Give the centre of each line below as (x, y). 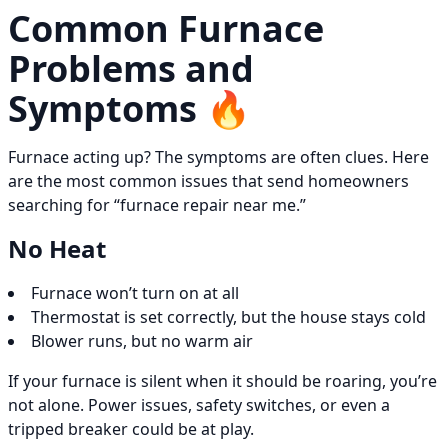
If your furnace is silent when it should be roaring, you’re (222, 381)
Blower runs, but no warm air (142, 341)
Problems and (131, 69)
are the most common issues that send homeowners (208, 181)
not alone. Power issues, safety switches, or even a (199, 405)
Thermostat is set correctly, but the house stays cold (228, 317)
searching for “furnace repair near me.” (157, 205)
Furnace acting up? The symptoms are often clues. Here (218, 157)
